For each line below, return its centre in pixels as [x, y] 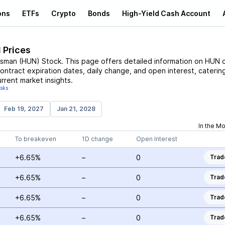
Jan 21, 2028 [76, 109]
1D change [97, 139]
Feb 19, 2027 [24, 109]
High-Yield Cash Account [166, 13]
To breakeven [35, 139]
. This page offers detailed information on [133, 61]
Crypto [64, 13]
